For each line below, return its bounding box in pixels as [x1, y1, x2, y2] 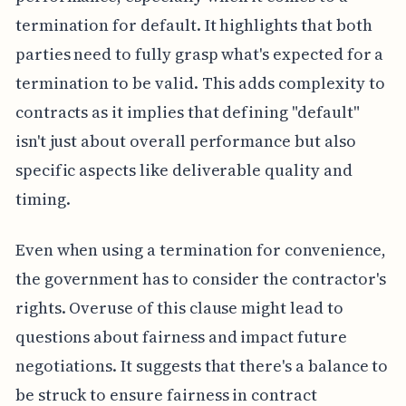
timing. [14, 187, 71, 210]
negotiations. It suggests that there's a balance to [14, 353, 389, 377]
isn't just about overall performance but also [14, 129, 356, 152]
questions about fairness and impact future [14, 324, 347, 348]
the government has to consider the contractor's [14, 266, 386, 290]
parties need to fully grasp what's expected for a [14, 42, 384, 65]
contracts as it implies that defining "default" [14, 100, 360, 123]
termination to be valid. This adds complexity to [14, 71, 385, 94]
